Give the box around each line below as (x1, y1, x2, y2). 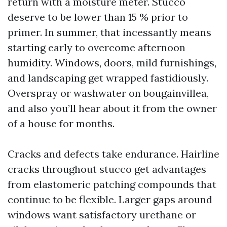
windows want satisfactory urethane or (8, 208, 196, 221)
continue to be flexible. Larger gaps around (8, 193, 212, 206)
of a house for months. (8, 117, 115, 130)
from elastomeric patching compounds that (8, 178, 216, 191)
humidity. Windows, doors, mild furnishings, (8, 56, 216, 69)
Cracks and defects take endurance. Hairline (8, 147, 219, 160)
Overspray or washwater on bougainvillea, (8, 87, 209, 99)
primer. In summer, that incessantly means (8, 26, 211, 39)
